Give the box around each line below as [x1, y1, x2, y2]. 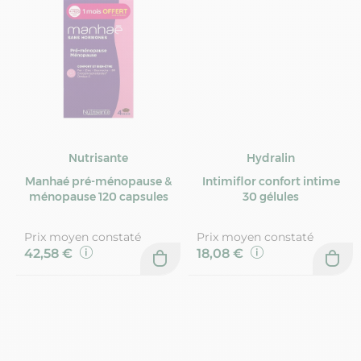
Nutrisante [68, 151, 128, 166]
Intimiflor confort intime [201, 174, 340, 189]
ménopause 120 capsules [28, 189, 168, 205]
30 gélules [243, 189, 299, 205]
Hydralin [247, 151, 295, 166]
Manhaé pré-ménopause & [25, 174, 172, 189]
